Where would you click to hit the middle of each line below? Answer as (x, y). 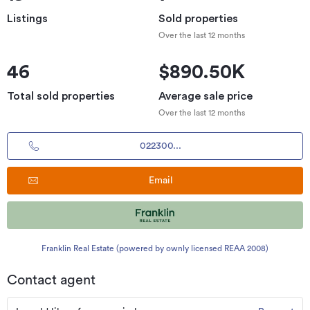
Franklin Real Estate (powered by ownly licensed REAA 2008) (155, 248)
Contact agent (51, 280)
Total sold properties (61, 96)
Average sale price (206, 96)
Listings (27, 19)
